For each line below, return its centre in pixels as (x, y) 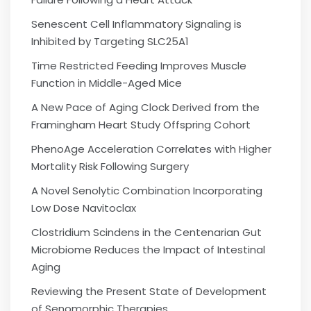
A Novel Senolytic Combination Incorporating (147, 191)
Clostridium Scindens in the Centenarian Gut (146, 232)
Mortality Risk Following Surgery (110, 166)
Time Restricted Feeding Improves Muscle (139, 66)
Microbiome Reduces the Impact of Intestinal (148, 250)
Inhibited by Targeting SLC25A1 (110, 41)
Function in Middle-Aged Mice (107, 83)
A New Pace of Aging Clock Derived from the (145, 107)
